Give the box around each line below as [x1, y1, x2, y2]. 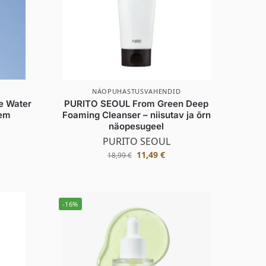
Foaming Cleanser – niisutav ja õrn [62, 109, 211, 121]
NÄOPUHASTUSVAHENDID [91, 86, 181, 96]
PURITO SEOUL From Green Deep [64, 97, 209, 109]
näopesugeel [109, 120, 164, 132]
